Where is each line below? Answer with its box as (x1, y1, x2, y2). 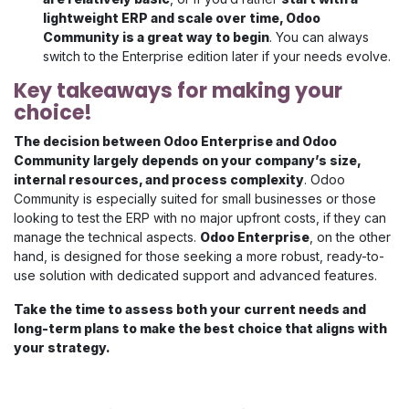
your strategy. (14, 340, 110, 356)
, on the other (309, 229, 391, 246)
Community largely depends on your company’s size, (14, 152, 361, 169)
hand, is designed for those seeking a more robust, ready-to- (14, 248, 384, 265)
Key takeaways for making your (14, 77, 342, 106)
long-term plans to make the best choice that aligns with (14, 320, 387, 337)
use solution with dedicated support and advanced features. (14, 267, 377, 284)
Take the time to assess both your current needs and (14, 301, 366, 318)
